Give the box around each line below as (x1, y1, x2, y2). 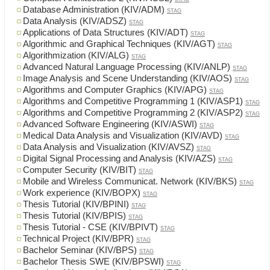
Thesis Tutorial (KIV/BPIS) (23, 211, 126, 221)
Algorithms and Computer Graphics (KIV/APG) (23, 85, 207, 95)
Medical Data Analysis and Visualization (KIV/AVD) (23, 131, 222, 141)
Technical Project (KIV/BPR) (23, 234, 134, 244)
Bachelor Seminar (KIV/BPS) (23, 245, 137, 256)
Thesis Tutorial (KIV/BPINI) (23, 199, 129, 210)
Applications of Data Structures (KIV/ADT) (23, 28, 188, 38)
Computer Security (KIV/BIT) (23, 165, 136, 175)
